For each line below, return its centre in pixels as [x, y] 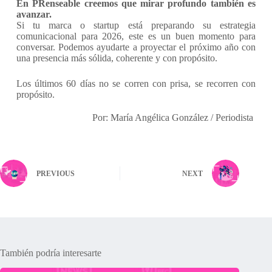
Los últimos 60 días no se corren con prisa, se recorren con [136, 83]
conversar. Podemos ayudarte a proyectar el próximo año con [136, 47]
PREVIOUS [56, 174]
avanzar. [34, 14]
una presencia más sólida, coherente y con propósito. [117, 58]
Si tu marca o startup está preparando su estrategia [136, 25]
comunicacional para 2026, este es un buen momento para [136, 36]
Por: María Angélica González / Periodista [174, 117]
